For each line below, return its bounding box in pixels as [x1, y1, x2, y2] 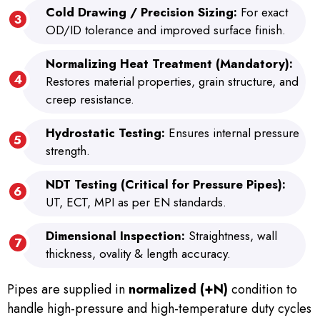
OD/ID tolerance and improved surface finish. [46, 21, 286, 39]
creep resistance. [46, 91, 134, 109]
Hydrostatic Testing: [46, 124, 169, 142]
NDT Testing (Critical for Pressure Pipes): [46, 176, 286, 194]
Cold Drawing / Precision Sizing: [46, 3, 241, 21]
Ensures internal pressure [169, 124, 299, 142]
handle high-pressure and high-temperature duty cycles [7, 299, 311, 319]
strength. [46, 142, 90, 160]
